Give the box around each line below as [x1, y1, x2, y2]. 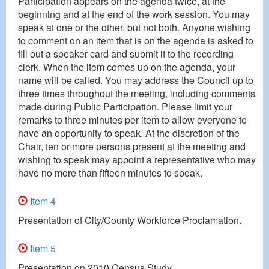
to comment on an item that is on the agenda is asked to [18, 33, 253, 47]
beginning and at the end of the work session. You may [18, 7, 250, 21]
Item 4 [28, 193, 56, 208]
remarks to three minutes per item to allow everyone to [18, 112, 247, 127]
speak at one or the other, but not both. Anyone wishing [18, 20, 250, 34]
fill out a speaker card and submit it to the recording [18, 46, 234, 61]
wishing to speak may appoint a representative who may [18, 152, 256, 166]
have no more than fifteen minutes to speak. [18, 165, 202, 180]
